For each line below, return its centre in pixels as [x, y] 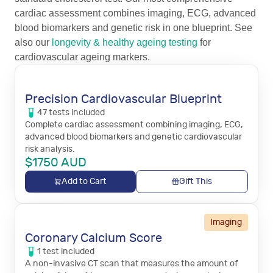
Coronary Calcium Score [94, 238]
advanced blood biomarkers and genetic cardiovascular [133, 137]
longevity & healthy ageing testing [125, 42]
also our [33, 42]
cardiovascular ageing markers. [82, 57]
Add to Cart [84, 181]
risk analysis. [50, 149]
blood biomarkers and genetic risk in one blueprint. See [133, 28]
